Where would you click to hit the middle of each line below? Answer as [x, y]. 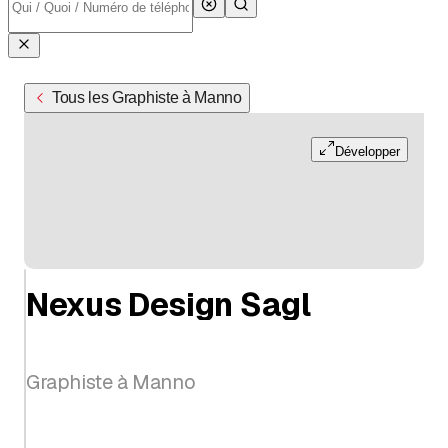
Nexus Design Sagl [168, 305]
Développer [367, 151]
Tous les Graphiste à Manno [147, 97]
